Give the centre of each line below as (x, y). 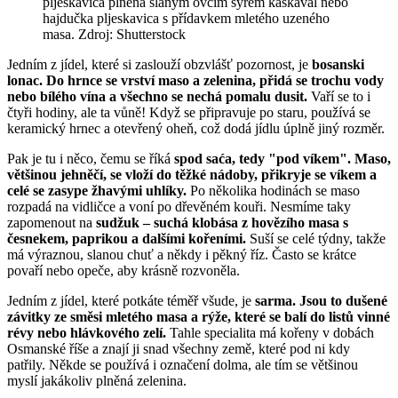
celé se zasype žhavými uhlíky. (97, 191)
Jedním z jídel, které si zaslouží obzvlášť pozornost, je (159, 65)
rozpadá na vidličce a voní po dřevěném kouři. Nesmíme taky (179, 207)
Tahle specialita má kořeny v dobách (270, 333)
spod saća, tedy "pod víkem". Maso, (283, 159)
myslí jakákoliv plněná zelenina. (97, 381)
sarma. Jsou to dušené (321, 301)
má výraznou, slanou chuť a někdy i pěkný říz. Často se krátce (182, 255)
